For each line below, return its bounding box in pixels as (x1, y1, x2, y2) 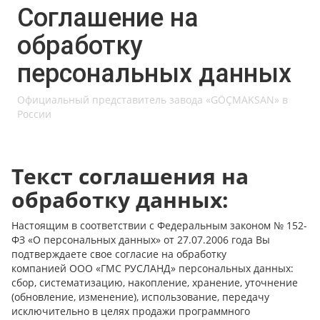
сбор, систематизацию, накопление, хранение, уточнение (11, 275, 298, 289)
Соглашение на (17, 2, 199, 33)
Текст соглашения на (11, 161, 249, 191)
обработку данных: (11, 184, 234, 214)
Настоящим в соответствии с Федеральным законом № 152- (11, 218, 307, 232)
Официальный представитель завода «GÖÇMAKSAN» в (17, 92, 288, 106)
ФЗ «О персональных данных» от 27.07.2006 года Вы (11, 232, 270, 246)
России (17, 106, 51, 121)
